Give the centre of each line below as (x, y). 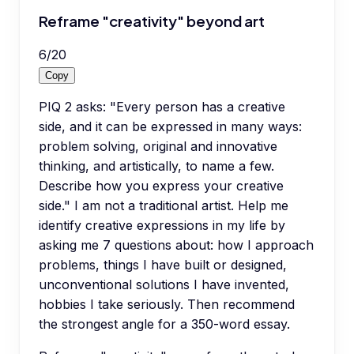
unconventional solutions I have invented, (164, 285)
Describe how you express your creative (161, 186)
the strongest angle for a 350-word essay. (164, 324)
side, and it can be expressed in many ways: (170, 127)
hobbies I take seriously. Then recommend (167, 305)
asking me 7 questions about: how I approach (176, 245)
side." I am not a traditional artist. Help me (164, 206)
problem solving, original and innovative (158, 147)
